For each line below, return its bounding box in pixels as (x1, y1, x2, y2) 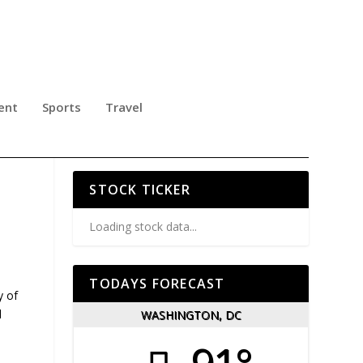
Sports (42, 98, 81, 115)
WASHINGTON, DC (140, 307, 241, 323)
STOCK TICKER (89, 181, 190, 199)
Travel (105, 98, 143, 115)
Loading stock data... (89, 219, 198, 235)
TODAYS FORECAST (89, 275, 225, 293)
